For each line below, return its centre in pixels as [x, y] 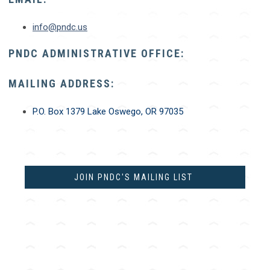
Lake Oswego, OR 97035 [135, 112]
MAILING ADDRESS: [61, 84]
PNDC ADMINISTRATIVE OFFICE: [96, 54]
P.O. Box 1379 [60, 112]
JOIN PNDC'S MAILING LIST [135, 177]
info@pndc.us [60, 27]
